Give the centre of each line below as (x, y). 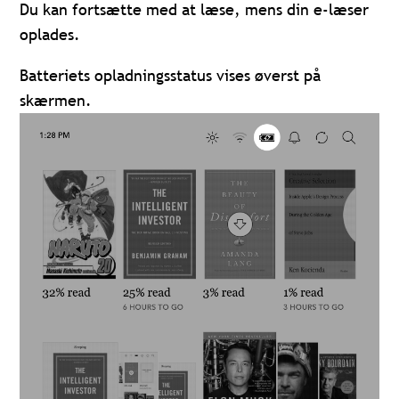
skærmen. (56, 101)
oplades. (50, 35)
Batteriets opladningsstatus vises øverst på (171, 76)
